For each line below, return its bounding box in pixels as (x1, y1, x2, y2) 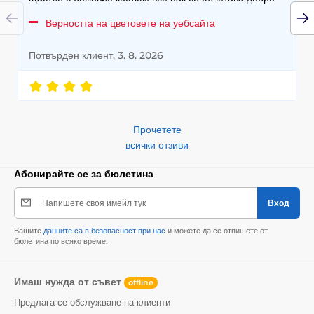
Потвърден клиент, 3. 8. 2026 (29, 48, 163, 62)
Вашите (14, 225, 43, 235)
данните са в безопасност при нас (43, 225, 165, 235)
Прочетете (132, 123, 182, 136)
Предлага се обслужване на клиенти (14, 296, 170, 308)
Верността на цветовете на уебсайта (46, 16, 215, 29)
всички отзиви (125, 138, 189, 151)
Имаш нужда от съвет (14, 275, 124, 288)
